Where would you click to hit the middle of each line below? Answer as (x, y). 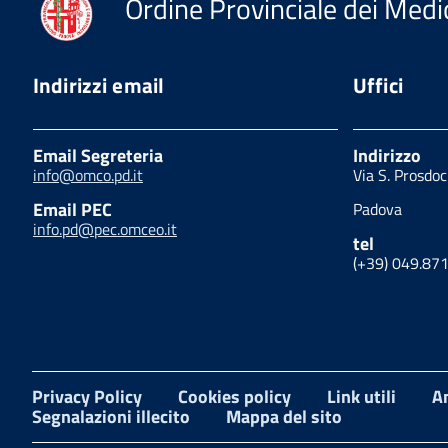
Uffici (377, 84)
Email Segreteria (98, 155)
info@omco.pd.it (88, 174)
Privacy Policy (87, 396)
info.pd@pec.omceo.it (105, 228)
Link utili (361, 396)
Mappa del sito (284, 416)
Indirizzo (386, 155)
